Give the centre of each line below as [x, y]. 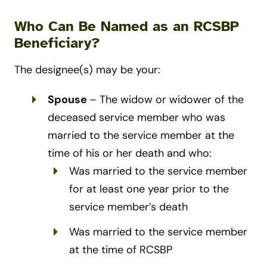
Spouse [69, 100]
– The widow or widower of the [167, 100]
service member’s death [128, 207]
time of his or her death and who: [130, 153]
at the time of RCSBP [121, 250]
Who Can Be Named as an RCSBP [127, 27]
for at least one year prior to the [149, 189]
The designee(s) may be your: [87, 70]
